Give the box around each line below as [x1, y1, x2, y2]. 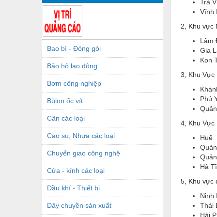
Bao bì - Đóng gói [47, 44, 101, 52]
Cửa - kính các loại [47, 166, 105, 174]
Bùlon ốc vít [47, 96, 83, 105]
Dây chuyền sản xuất [47, 201, 111, 209]
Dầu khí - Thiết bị [47, 184, 100, 192]
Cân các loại [47, 114, 85, 122]
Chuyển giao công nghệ [47, 149, 120, 157]
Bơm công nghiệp [47, 79, 101, 87]
